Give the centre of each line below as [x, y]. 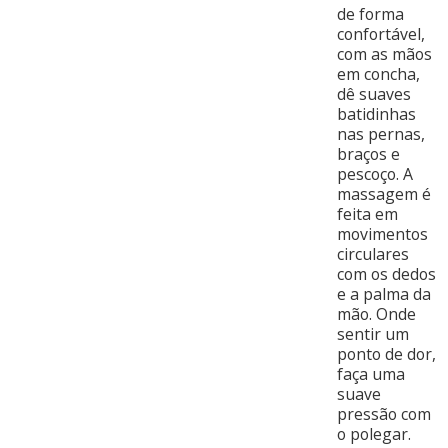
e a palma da [383, 294]
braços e [368, 154]
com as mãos [384, 54]
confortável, [380, 34]
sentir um [372, 334]
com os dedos [386, 274]
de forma [370, 14]
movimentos [382, 234]
